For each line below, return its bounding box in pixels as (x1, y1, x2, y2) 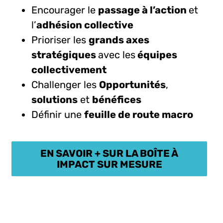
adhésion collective (36, 18, 134, 31)
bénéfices (92, 93, 142, 106)
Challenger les (31, 78, 100, 91)
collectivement (31, 63, 107, 76)
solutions (31, 93, 78, 106)
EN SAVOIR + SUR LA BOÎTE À (40, 147, 179, 160)
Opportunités (99, 78, 166, 91)
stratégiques (31, 48, 99, 61)
